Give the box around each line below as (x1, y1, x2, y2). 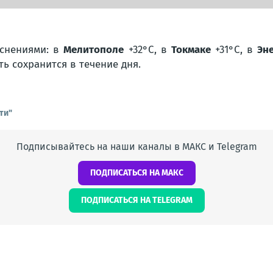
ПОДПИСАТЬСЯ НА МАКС (90, 167, 183, 178)
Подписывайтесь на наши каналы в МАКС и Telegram (16, 140, 257, 152)
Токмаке (171, 43, 211, 56)
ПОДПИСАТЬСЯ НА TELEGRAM (80, 194, 193, 205)
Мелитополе (63, 43, 124, 56)
